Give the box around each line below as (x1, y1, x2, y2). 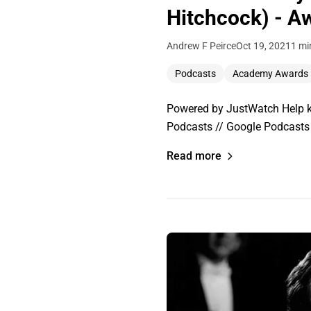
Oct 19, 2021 (236, 40, 291, 52)
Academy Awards (233, 68, 308, 80)
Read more (167, 149, 221, 163)
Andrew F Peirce (167, 40, 236, 52)
